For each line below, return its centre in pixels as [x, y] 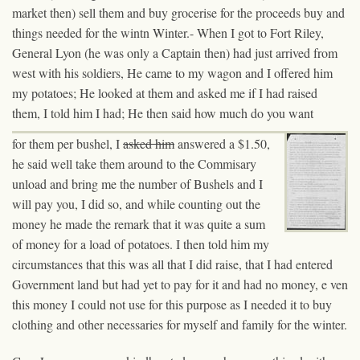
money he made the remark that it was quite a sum [139, 223]
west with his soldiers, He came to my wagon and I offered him [172, 72]
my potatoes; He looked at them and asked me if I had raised [165, 92]
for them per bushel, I [67, 143]
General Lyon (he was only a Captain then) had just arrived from [175, 52]
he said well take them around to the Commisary [134, 163]
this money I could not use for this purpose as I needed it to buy [172, 304]
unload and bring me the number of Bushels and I [137, 183]
